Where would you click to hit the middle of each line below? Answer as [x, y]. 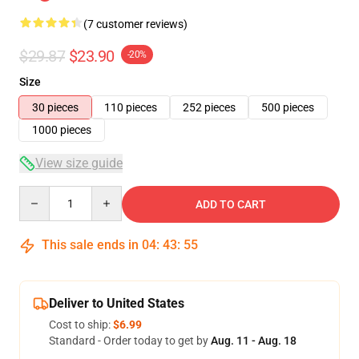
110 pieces [131, 107]
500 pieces [288, 107]
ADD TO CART [231, 204]
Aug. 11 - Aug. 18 [254, 341]
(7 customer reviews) [135, 24]
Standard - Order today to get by [130, 341]
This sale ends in [90, 245]
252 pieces [209, 107]
